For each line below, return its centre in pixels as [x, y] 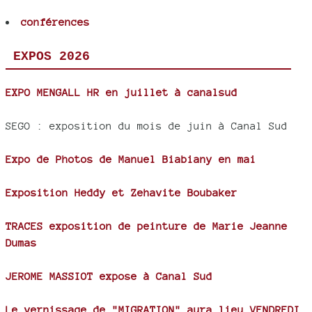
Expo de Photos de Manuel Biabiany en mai [131, 159]
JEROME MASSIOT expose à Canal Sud [109, 276]
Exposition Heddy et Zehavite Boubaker [122, 193]
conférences [55, 22]
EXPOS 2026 [51, 57]
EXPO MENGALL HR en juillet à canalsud [122, 93]
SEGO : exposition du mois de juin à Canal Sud [147, 126]
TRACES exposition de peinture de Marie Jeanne [147, 226]
